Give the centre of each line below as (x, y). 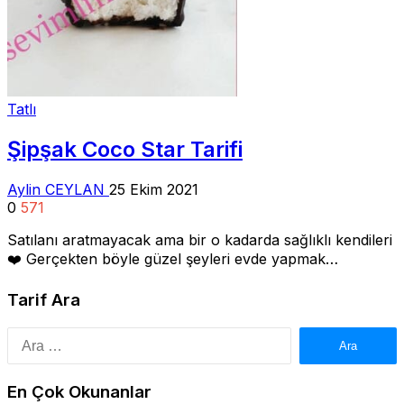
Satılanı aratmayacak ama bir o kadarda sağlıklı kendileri (200, 239)
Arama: (316, 335)
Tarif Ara (44, 300)
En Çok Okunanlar (79, 391)
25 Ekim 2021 (154, 189)
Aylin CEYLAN (58, 189)
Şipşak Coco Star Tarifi (125, 149)
